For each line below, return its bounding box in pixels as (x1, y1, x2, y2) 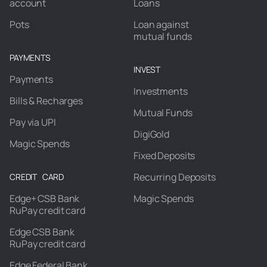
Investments (133, 85, 188, 98)
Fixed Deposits (133, 149, 195, 162)
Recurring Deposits (133, 170, 216, 184)
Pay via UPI (10, 116, 56, 129)
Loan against (133, 18, 189, 31)
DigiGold (133, 128, 170, 141)
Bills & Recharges (10, 94, 83, 107)
